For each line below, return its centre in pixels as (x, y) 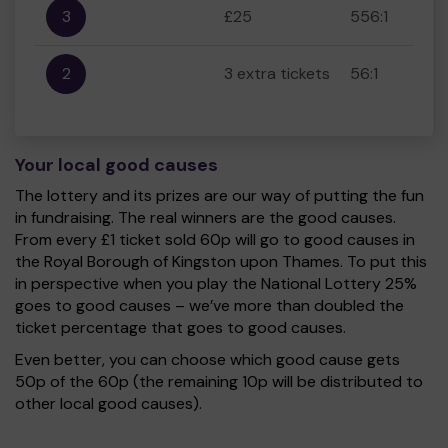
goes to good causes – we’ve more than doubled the (209, 305)
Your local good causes (116, 165)
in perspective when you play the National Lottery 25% (216, 283)
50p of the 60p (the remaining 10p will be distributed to (219, 381)
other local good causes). (108, 403)
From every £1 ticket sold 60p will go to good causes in (215, 239)
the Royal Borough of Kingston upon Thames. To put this (221, 261)
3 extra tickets (277, 73)
